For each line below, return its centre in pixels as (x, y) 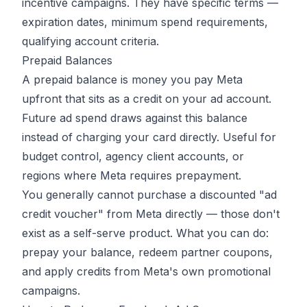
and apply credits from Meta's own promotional (146, 272)
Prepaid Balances (67, 61)
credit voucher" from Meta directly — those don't (151, 214)
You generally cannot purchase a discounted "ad (149, 195)
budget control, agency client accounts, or (133, 157)
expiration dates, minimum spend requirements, (145, 22)
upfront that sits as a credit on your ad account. (147, 99)
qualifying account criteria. (90, 41)
